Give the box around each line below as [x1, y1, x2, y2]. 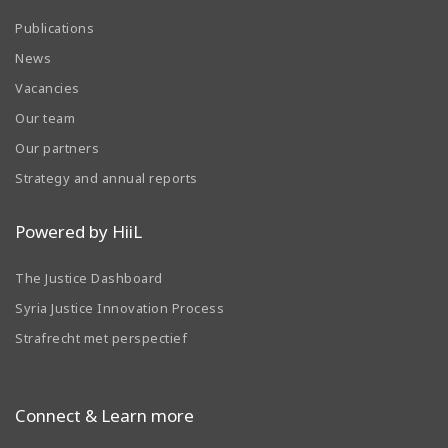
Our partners [15, 139, 99, 158]
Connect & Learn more [15, 403, 194, 427]
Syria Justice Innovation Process [15, 298, 224, 317]
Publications [15, 19, 94, 38]
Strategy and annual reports [15, 169, 198, 188]
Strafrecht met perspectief [15, 328, 187, 347]
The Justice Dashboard [15, 268, 163, 287]
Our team [15, 109, 75, 128]
